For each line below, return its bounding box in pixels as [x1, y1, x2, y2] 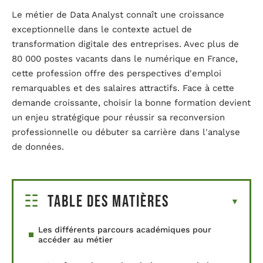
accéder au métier [38, 235, 113, 245]
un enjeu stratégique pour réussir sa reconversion [12, 112, 225, 123]
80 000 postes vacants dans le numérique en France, [12, 53, 238, 64]
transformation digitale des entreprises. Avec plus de [12, 38, 239, 49]
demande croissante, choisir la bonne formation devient [12, 97, 251, 108]
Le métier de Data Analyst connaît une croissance [12, 9, 224, 20]
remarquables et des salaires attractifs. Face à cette [12, 82, 234, 93]
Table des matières [48, 192, 169, 212]
